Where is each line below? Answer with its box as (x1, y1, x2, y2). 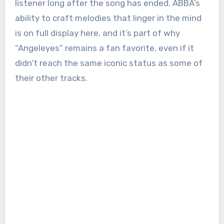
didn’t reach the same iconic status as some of (14, 58, 202, 68)
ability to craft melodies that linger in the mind (14, 13, 201, 23)
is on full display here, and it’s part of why (14, 28, 180, 38)
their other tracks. (14, 73, 87, 83)
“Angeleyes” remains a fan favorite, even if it (14, 43, 194, 53)
